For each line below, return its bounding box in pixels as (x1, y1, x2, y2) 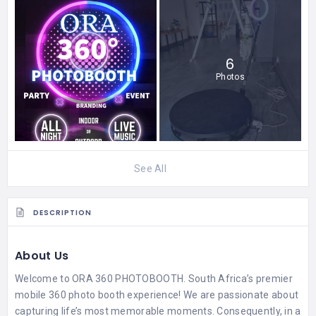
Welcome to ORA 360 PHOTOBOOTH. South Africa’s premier (15, 272, 293, 284)
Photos (216, 72, 245, 83)
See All (134, 162, 166, 174)
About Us (15, 247, 69, 264)
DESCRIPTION (33, 207, 92, 218)
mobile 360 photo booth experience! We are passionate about (15, 288, 299, 300)
